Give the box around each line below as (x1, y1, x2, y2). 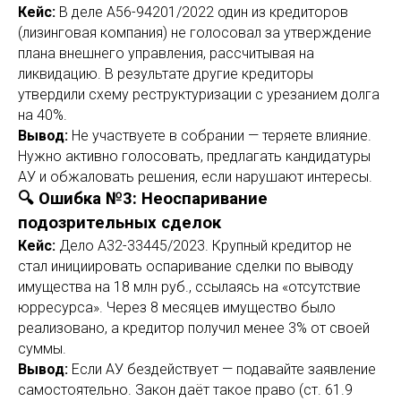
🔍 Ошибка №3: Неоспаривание (18, 189, 268, 209)
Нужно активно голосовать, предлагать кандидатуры (18, 148, 371, 165)
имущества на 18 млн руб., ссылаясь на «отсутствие (18, 278, 361, 295)
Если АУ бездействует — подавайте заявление (68, 361, 376, 378)
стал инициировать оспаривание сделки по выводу (18, 258, 354, 275)
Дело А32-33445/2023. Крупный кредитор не (55, 237, 352, 254)
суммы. (18, 340, 66, 357)
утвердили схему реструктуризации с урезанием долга (18, 86, 380, 103)
